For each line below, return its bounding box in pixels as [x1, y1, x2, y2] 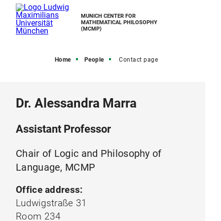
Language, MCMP [16, 161, 96, 173]
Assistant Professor [16, 123, 111, 135]
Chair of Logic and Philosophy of [16, 147, 162, 159]
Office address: [16, 184, 83, 195]
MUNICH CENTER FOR [81, 13, 136, 19]
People [84, 56, 104, 63]
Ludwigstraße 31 [16, 197, 87, 209]
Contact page [119, 56, 158, 63]
